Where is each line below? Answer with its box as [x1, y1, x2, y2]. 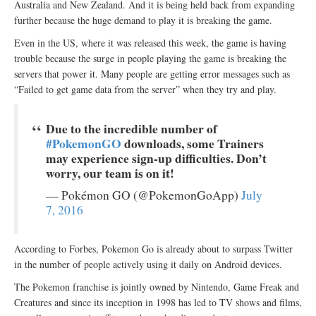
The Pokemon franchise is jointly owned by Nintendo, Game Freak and [14, 280, 299, 294]
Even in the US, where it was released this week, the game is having [14, 36, 286, 50]
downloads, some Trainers [121, 134, 264, 153]
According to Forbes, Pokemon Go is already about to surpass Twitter [14, 242, 293, 256]
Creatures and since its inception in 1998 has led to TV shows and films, [14, 296, 302, 310]
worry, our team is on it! [46, 164, 174, 183]
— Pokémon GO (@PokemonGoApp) [46, 187, 241, 204]
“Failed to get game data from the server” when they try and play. [14, 83, 276, 97]
